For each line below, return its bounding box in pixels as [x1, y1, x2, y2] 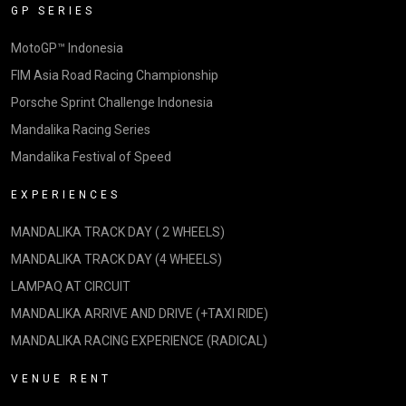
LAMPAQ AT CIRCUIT [11, 279, 130, 294]
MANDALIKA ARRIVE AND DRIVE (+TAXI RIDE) [11, 306, 268, 321]
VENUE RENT [11, 372, 111, 385]
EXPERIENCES [11, 188, 121, 201]
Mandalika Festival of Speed [11, 150, 171, 164]
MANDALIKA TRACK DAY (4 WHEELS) [11, 252, 222, 266]
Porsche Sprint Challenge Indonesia [11, 95, 213, 110]
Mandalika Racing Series [11, 122, 150, 137]
